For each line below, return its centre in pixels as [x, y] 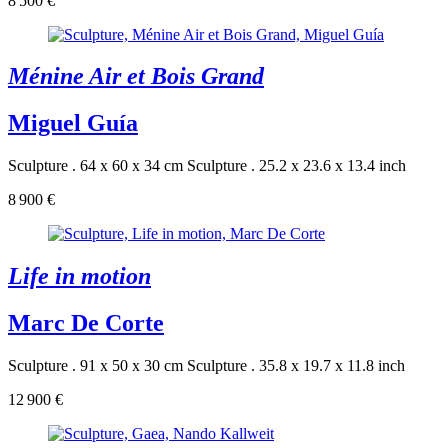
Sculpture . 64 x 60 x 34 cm [95, 166]
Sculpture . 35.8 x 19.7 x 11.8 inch [296, 365]
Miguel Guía [73, 123]
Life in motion [79, 276]
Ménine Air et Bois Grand [136, 76]
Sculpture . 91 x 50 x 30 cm [95, 365]
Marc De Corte [86, 323]
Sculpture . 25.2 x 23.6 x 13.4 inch [296, 166]
